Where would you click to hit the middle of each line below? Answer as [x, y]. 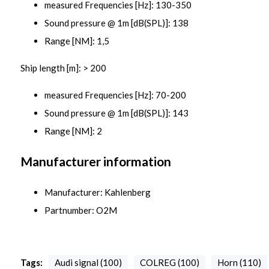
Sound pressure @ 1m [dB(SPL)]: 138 [116, 23]
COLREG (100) [169, 262]
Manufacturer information [95, 161]
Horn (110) [239, 262]
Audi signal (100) [88, 262]
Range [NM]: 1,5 [77, 41]
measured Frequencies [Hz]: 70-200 [115, 95]
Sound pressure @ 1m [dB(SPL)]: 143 [116, 113]
